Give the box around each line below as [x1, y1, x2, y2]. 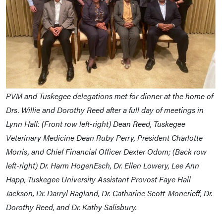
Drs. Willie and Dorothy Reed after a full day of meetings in [6, 104, 204, 116]
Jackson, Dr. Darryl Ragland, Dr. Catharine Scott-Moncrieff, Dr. [6, 187, 213, 199]
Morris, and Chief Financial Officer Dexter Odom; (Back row [6, 146, 207, 158]
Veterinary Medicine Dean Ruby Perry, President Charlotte [6, 132, 203, 144]
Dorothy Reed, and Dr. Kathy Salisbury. [6, 201, 137, 213]
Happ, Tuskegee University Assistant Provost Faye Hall [6, 173, 191, 185]
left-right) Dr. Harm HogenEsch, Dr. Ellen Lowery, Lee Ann [6, 160, 199, 171]
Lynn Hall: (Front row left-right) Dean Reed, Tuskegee [6, 118, 185, 130]
